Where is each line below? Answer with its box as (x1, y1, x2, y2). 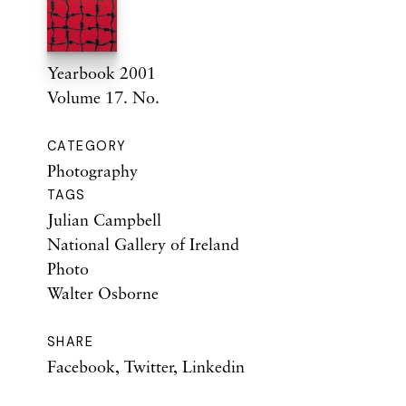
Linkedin (182, 355, 245, 376)
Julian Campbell (47, 208, 161, 229)
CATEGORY (47, 137, 127, 154)
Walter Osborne (47, 282, 159, 303)
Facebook (47, 355, 115, 376)
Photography (47, 159, 138, 180)
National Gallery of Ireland (47, 233, 239, 254)
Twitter (124, 355, 173, 376)
